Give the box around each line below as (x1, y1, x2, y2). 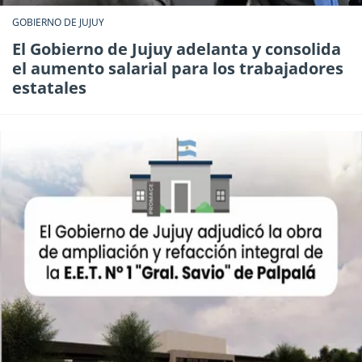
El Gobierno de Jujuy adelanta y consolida (12, 38, 341, 61)
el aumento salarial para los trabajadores (12, 57, 343, 80)
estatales (12, 77, 86, 99)
